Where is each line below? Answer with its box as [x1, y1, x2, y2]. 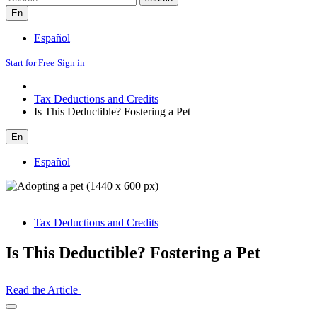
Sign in [57, 57, 85, 68]
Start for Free [6, 57, 54, 68]
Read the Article [6, 283, 81, 296]
